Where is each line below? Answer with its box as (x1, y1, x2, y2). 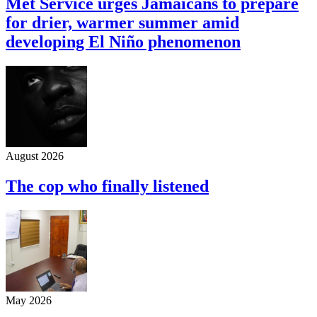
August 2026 (6, 149, 64, 162)
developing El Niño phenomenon (6, 32, 241, 51)
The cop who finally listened (6, 176, 209, 195)
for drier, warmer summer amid (6, 13, 239, 32)
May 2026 (6, 294, 52, 306)
